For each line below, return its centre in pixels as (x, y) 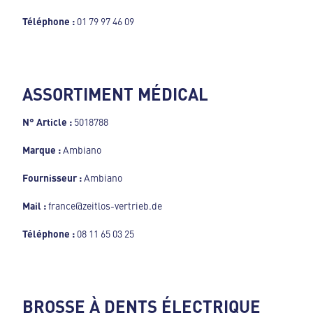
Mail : (34, 206)
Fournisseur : (53, 178)
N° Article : (48, 122)
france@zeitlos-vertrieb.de (104, 206)
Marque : (43, 150)
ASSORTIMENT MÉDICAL (115, 94)
